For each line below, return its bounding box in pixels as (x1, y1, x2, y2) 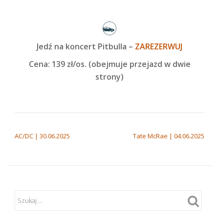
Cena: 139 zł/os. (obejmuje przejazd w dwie (28, 59, 191, 69)
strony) (95, 71, 124, 82)
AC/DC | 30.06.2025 (15, 131, 70, 140)
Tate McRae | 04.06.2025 (133, 131, 204, 140)
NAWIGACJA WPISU (14, 120, 92, 131)
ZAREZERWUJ (135, 41, 182, 52)
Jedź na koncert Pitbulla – (37, 41, 135, 52)
